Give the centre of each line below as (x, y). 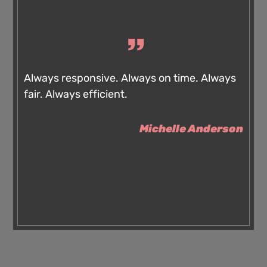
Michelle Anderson (191, 129)
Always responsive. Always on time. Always (130, 78)
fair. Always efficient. (76, 94)
